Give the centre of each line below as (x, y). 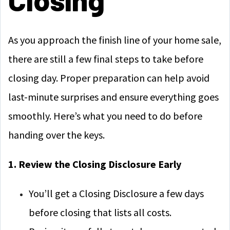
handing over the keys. (56, 135)
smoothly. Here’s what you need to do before (105, 116)
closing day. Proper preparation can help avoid (109, 78)
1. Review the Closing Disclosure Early (95, 164)
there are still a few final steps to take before (106, 59)
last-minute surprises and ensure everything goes (113, 97)
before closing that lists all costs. (100, 212)
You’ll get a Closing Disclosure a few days (116, 193)
